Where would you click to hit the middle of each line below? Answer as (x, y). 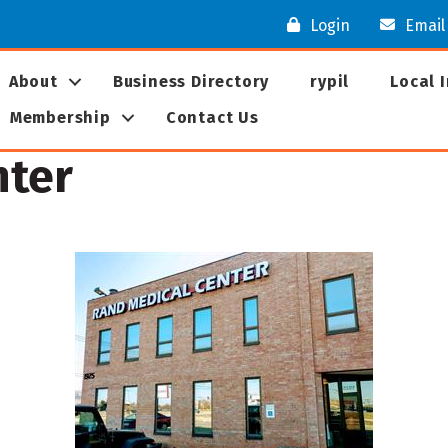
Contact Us (212, 118)
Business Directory (191, 82)
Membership (60, 118)
